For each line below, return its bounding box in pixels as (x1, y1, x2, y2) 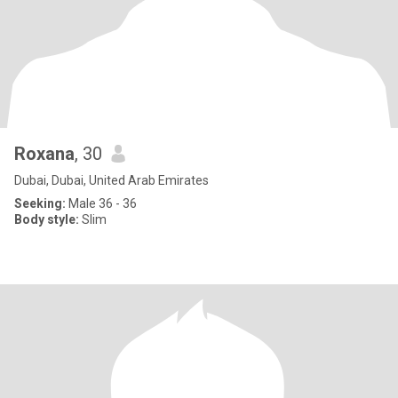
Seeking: (14, 196, 66, 211)
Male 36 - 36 (66, 196, 137, 211)
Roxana (14, 143, 75, 164)
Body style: (14, 212, 79, 227)
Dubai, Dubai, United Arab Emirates (14, 173, 209, 187)
